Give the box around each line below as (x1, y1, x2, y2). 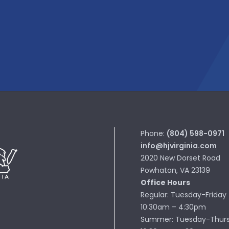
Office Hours (141, 177, 190, 188)
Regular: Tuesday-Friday (141, 189, 226, 200)
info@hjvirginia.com (141, 140, 217, 151)
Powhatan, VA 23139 (141, 165, 210, 175)
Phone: (141, 128, 167, 139)
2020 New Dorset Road (141, 152, 220, 163)
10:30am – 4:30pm (141, 201, 206, 212)
